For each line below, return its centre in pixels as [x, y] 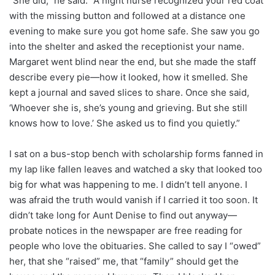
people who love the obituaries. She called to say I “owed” [135, 246]
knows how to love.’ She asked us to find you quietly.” [125, 123]
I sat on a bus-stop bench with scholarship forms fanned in [136, 153]
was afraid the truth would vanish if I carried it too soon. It [134, 199]
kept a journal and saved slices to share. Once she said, [129, 92]
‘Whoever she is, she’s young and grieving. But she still [128, 107]
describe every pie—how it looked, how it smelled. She [129, 77]
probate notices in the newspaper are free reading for [126, 230]
